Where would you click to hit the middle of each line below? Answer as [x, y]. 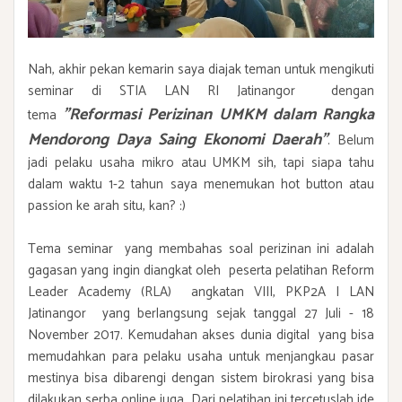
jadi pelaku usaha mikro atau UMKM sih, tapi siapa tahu [201, 162]
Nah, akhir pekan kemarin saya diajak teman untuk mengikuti [201, 69]
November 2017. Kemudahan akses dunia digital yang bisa [201, 335]
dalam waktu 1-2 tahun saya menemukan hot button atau [201, 184]
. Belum [351, 140]
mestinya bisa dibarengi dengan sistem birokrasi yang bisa [201, 378]
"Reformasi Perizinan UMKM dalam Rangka [219, 114]
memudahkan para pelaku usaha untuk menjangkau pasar [201, 356]
